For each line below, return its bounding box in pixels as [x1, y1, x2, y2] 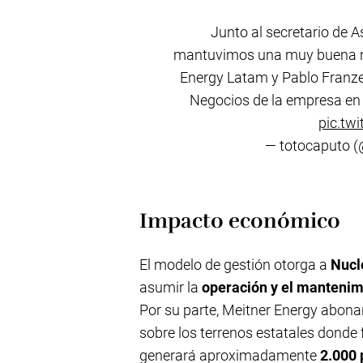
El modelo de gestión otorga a [139, 256, 331, 273]
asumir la [139, 279, 202, 296]
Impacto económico [139, 207, 340, 234]
